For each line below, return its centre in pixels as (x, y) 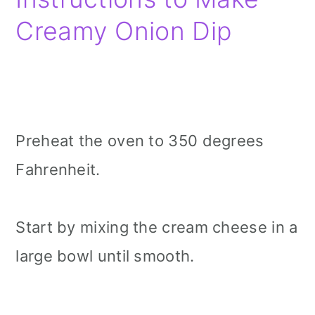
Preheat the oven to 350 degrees (140, 140)
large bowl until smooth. (105, 256)
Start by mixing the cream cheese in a (157, 227)
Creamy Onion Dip (124, 31)
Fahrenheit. (58, 169)
